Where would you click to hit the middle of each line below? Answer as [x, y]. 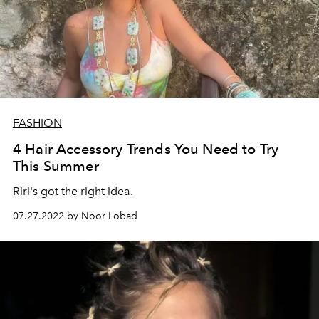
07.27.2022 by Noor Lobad [75, 216]
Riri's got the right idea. [74, 191]
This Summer [56, 166]
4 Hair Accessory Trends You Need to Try [146, 148]
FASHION [37, 122]
